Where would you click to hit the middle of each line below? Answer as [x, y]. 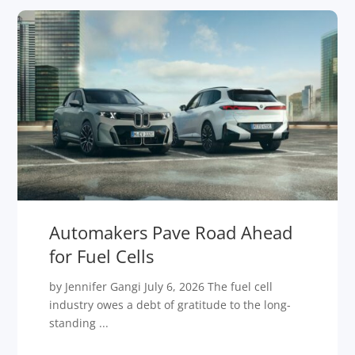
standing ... [79, 323]
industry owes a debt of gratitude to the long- [170, 305]
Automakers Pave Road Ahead [171, 233]
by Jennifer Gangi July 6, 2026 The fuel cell [161, 287]
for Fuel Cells [102, 256]
